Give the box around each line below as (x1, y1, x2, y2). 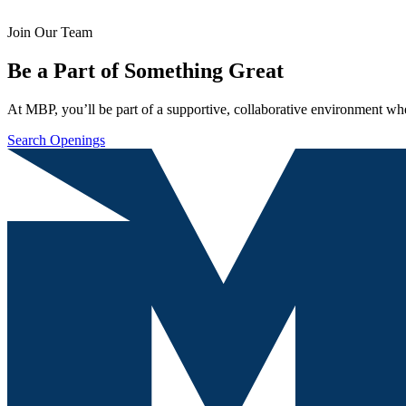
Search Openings (7, 131, 105, 148)
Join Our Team (7, 24, 92, 40)
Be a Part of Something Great (7, 58, 284, 82)
